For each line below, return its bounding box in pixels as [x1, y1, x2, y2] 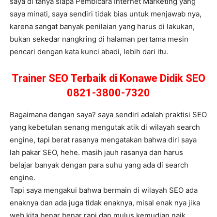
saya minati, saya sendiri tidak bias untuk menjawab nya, [10, 9, 201, 19]
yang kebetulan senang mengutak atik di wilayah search [10, 123, 200, 132]
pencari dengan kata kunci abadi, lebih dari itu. [10, 47, 168, 57]
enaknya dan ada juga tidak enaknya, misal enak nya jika [10, 198, 200, 208]
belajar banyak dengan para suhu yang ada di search [10, 160, 188, 170]
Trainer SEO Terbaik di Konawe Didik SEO [12, 72, 205, 85]
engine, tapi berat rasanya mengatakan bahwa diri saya [10, 135, 197, 145]
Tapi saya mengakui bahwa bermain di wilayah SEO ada [10, 186, 198, 195]
